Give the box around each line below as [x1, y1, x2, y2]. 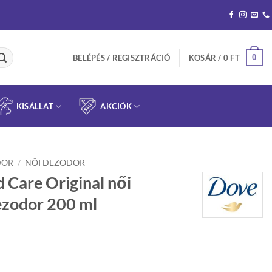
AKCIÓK [100, 101, 132, 111]
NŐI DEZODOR [25, 158, 86, 168]
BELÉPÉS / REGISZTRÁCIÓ [73, 53, 171, 63]
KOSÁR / [188, 53, 223, 63]
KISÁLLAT [16, 101, 53, 111]
